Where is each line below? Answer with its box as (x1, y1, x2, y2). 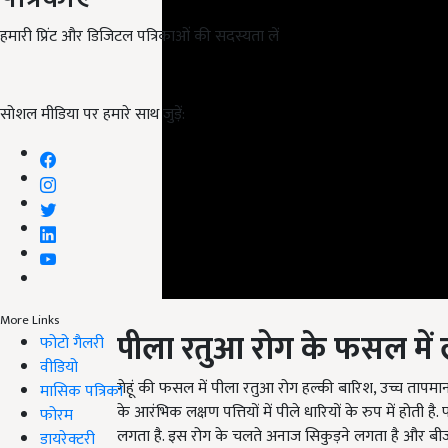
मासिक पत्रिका (40, 377, 123, 405)
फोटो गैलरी (40, 329, 104, 357)
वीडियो (40, 353, 78, 381)
